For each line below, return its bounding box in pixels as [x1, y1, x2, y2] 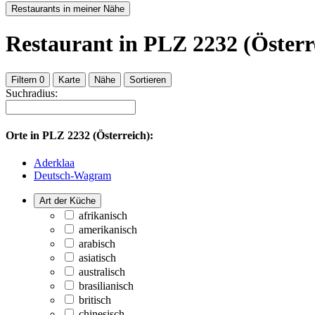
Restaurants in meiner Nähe [11, 3, 124, 14]
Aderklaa [34, 157, 75, 169]
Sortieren [129, 74, 166, 85]
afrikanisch [79, 210, 127, 222]
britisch [79, 294, 111, 307]
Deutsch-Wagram [34, 169, 111, 182]
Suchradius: [6, 86, 58, 99]
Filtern [11, 74, 37, 85]
